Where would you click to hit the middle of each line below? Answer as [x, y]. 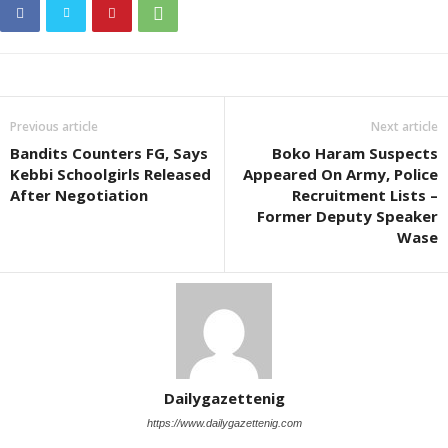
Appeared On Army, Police [340, 174]
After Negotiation [79, 195]
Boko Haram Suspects [355, 153]
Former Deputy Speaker [347, 216]
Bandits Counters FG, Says [109, 153]
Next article [404, 127]
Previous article [54, 127]
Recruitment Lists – [365, 195]
